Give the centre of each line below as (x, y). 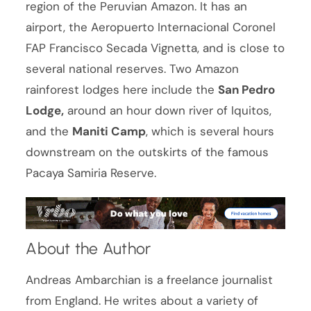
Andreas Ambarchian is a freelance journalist (150, 279)
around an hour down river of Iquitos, (168, 110)
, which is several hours (210, 131)
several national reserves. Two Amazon (133, 68)
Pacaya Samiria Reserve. (91, 173)
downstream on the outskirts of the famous (148, 152)
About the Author (89, 249)
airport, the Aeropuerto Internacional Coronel (151, 27)
